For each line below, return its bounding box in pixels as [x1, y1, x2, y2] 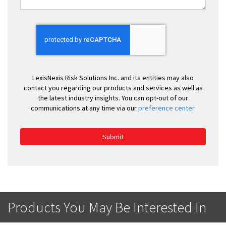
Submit [102, 132, 124, 141]
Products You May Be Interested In [8, 198, 206, 216]
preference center [138, 103, 194, 112]
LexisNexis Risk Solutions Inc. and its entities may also [32, 73, 194, 82]
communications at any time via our [30, 103, 138, 112]
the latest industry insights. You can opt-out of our [38, 93, 188, 102]
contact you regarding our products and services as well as [23, 83, 203, 92]
